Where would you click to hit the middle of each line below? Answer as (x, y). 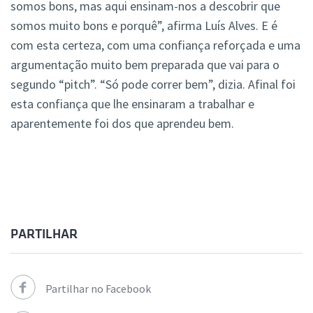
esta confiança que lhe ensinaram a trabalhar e (132, 104)
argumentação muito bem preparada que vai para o (145, 65)
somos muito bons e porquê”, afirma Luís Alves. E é (144, 26)
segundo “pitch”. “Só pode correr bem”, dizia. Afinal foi (153, 85)
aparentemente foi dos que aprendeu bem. (122, 124)
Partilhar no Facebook (98, 289)
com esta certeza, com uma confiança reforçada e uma (155, 45)
